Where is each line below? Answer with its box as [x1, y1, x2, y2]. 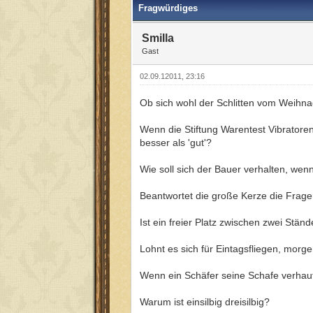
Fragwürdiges [138, 2, 198, 13]
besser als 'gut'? [140, 136, 212, 148]
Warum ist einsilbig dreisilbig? [140, 296, 270, 307]
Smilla [142, 31, 174, 44]
